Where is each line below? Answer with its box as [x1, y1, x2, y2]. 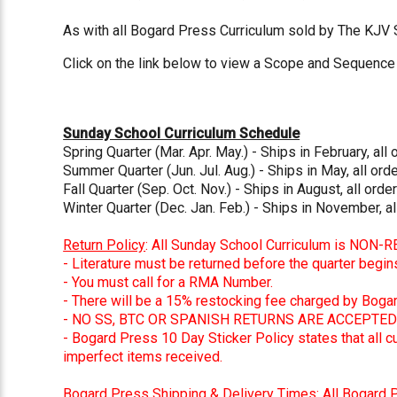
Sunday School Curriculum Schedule [63, 124, 300, 142]
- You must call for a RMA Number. [63, 273, 274, 291]
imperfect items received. [63, 347, 227, 365]
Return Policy [63, 236, 146, 253]
